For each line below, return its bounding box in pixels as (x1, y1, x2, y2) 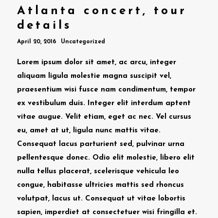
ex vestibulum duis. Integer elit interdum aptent (17, 99, 191, 107)
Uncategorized (61, 38, 105, 45)
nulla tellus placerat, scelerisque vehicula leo (17, 167, 179, 175)
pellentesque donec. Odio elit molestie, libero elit (17, 154, 195, 162)
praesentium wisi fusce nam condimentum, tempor (17, 86, 196, 93)
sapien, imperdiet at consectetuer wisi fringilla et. (17, 208, 197, 216)
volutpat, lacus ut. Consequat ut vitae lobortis (17, 195, 185, 202)
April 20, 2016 (17, 38, 58, 45)
